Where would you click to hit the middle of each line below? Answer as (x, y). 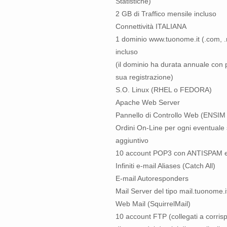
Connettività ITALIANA (151, 26)
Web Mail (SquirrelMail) (153, 204)
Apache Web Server (148, 102)
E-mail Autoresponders (152, 178)
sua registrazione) (144, 77)
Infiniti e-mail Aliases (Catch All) (165, 166)
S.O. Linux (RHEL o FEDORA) (164, 90)
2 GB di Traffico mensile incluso (166, 14)
